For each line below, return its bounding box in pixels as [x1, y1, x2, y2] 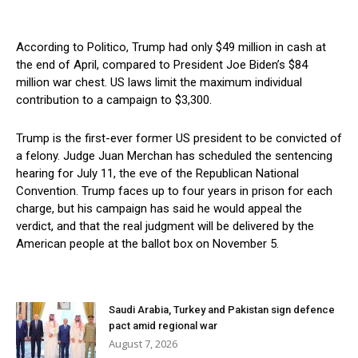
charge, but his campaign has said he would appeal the [16, 201, 302, 216]
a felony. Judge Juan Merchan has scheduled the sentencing [16, 148, 332, 163]
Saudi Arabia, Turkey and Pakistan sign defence [109, 303, 335, 316]
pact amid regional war [109, 319, 217, 332]
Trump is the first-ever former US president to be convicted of [16, 130, 342, 145]
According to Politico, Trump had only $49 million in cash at [16, 39, 326, 54]
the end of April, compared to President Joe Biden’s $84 [16, 57, 308, 72]
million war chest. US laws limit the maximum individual [16, 74, 302, 89]
